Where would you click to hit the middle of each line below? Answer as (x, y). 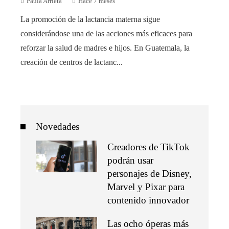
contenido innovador (148, 200)
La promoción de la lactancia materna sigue (90, 19)
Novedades (58, 126)
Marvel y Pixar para (146, 187)
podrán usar (130, 160)
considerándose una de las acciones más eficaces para (106, 33)
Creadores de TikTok (148, 147)
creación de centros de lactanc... (72, 62)
